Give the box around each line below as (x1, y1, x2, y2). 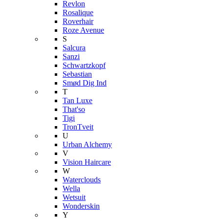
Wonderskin (63, 202, 100, 210)
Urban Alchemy (63, 140, 112, 149)
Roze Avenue (63, 26, 104, 34)
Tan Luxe (63, 96, 92, 105)
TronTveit (63, 123, 93, 131)
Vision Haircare (63, 158, 111, 166)
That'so (63, 105, 85, 113)
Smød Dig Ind (63, 79, 107, 87)
